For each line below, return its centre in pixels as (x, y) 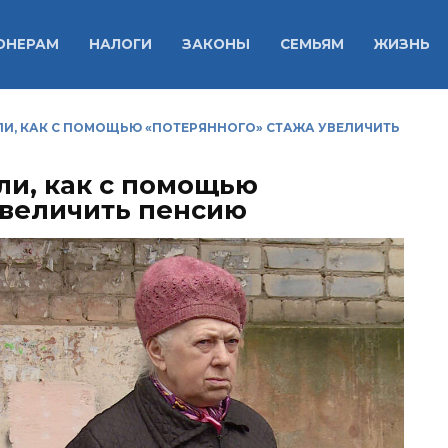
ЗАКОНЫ (215, 44)
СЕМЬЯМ (311, 44)
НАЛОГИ (120, 44)
